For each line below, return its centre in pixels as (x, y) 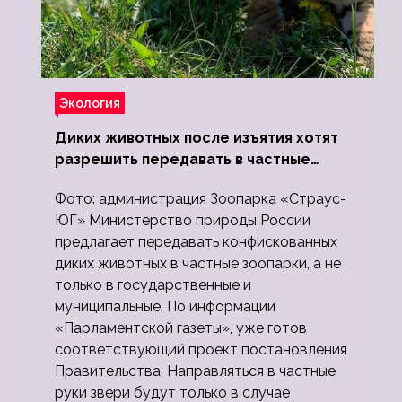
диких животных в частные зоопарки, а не (198, 264)
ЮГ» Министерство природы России (183, 221)
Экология (90, 103)
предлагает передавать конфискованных (196, 242)
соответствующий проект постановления (201, 350)
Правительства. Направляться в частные (195, 371)
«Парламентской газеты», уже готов (181, 328)
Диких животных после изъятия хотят (197, 138)
